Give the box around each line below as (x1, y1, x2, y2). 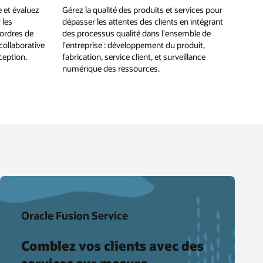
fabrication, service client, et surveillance (62, 50, 205, 62)
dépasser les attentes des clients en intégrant (62, 15, 223, 27)
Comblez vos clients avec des (21, 237, 204, 254)
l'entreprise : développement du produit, (62, 39, 205, 50)
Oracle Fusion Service (21, 208, 128, 223)
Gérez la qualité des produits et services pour (62, 4, 222, 15)
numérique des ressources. (62, 62, 160, 74)
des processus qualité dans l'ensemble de (62, 27, 211, 39)
